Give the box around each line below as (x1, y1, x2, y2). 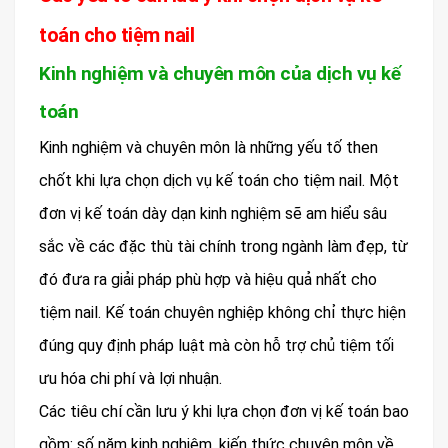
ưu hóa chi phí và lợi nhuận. (39, 368, 222, 388)
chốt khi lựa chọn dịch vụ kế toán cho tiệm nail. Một (39, 170, 399, 190)
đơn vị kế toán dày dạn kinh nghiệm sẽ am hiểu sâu (39, 203, 387, 223)
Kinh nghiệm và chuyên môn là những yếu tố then (39, 137, 378, 157)
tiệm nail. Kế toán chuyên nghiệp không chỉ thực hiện (39, 302, 406, 322)
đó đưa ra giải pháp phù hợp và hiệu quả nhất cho (39, 269, 377, 289)
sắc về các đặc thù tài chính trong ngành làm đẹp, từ (39, 236, 408, 256)
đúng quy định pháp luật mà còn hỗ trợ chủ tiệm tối (39, 335, 394, 355)
